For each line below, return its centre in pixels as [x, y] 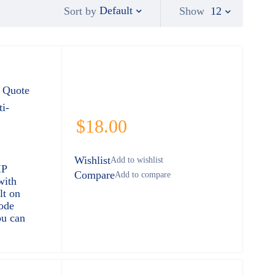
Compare [94, 175]
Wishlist [92, 160]
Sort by [80, 11]
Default [116, 11]
